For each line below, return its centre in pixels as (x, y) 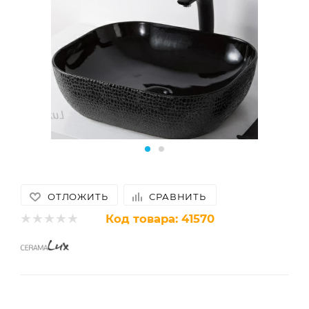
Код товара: (142, 218)
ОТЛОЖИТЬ (78, 197)
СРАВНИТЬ (178, 197)
